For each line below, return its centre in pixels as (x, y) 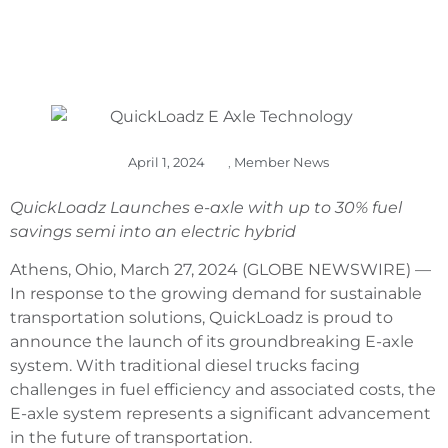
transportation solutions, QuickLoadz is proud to (201, 317)
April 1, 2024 (166, 161)
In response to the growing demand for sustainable (216, 293)
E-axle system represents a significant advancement (220, 413)
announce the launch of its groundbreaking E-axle (212, 341)
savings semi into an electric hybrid (153, 231)
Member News (281, 161)
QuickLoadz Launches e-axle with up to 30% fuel (206, 207)
